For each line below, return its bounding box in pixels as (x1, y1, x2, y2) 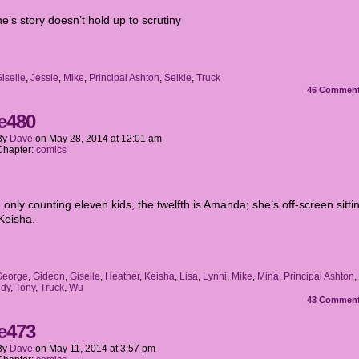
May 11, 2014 (49, 343, 107, 354)
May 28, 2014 (49, 133, 108, 144)
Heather (105, 271, 139, 282)
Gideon (33, 271, 65, 282)
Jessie (30, 72, 58, 83)
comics (36, 144, 67, 155)
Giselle (70, 271, 100, 282)
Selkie (164, 72, 192, 83)
